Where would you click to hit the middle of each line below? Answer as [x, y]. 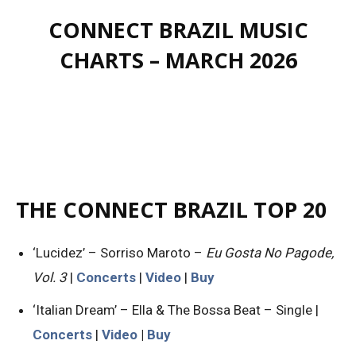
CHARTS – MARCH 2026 [178, 60]
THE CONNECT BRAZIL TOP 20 [171, 209]
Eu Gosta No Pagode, [270, 252]
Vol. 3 [50, 277]
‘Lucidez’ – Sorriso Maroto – [119, 252]
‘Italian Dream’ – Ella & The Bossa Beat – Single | [176, 310]
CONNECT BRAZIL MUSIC [178, 29]
